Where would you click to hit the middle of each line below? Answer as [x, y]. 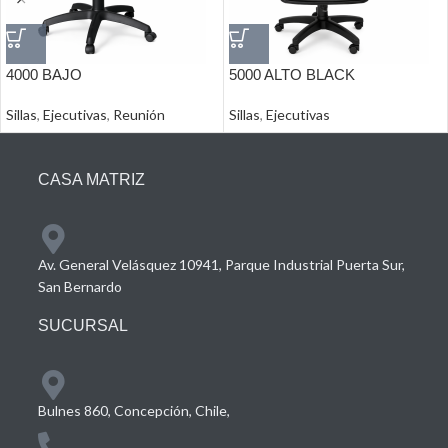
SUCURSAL [83, 326]
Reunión [139, 115]
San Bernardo [80, 287]
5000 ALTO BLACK [292, 75]
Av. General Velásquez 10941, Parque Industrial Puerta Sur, [221, 265]
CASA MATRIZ [91, 180]
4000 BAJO [44, 75]
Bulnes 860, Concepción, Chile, [134, 411]
